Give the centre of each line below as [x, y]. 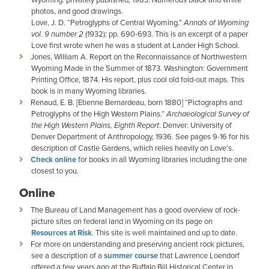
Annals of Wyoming [216, 23]
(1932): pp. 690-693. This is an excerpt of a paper [166, 34]
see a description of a [68, 255]
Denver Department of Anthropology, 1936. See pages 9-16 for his [140, 136]
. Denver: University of [195, 125]
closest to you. [55, 171]
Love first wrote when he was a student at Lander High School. [135, 45]
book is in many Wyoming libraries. [89, 91]
